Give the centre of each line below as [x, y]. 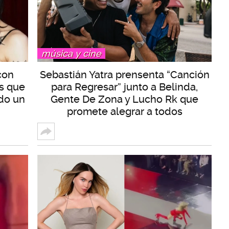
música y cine [71, 53]
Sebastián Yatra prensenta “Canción [124, 74]
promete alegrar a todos [124, 111]
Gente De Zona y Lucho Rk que [124, 99]
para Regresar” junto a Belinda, [124, 87]
